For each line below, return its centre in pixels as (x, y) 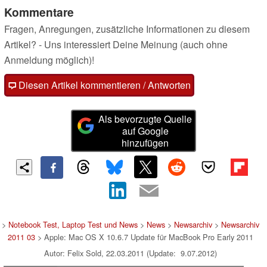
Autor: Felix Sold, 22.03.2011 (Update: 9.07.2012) (131, 253)
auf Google (145, 131)
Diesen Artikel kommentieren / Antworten (103, 85)
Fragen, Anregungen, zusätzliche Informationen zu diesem (127, 29)
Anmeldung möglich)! (49, 60)
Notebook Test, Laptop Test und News (73, 225)
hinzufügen (145, 142)
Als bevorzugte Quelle (145, 119)
